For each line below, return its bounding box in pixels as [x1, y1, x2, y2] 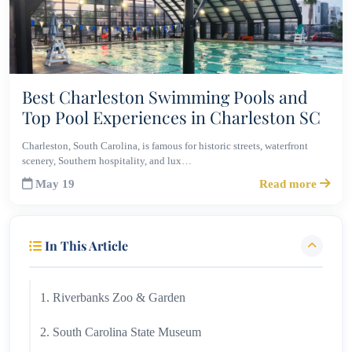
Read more [259, 176, 320, 190]
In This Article [42, 236, 128, 254]
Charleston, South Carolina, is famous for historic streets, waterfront [22, 139, 308, 152]
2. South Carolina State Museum [40, 324, 201, 339]
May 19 [35, 176, 75, 190]
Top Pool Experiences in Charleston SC [22, 105, 321, 128]
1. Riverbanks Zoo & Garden [40, 290, 185, 304]
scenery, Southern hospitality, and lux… [22, 154, 192, 167]
